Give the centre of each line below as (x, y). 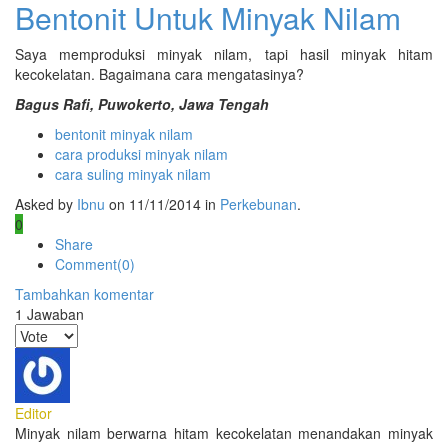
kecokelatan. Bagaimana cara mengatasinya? (159, 74)
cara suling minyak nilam (133, 174)
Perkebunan (258, 204)
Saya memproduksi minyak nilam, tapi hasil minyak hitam (224, 54)
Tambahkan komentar (84, 294)
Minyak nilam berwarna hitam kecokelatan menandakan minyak (224, 433)
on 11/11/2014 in (162, 204)
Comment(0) (97, 264)
